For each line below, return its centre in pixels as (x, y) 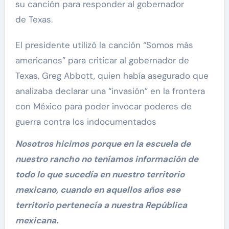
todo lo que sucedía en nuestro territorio (100, 174)
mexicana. (37, 220)
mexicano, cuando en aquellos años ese (98, 189)
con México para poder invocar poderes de (103, 106)
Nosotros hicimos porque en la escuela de (103, 143)
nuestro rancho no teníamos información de (107, 159)
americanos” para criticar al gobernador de (102, 60)
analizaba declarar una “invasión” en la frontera (110, 91)
